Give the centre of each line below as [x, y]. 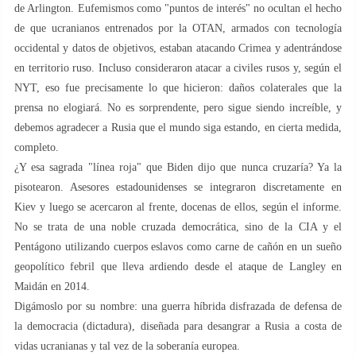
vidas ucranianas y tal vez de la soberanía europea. [127, 346]
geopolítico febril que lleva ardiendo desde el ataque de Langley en [178, 266]
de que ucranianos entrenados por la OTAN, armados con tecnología [178, 28]
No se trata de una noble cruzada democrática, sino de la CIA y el [178, 226]
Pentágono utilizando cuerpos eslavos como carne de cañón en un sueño [178, 246]
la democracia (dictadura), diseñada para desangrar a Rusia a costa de [178, 326]
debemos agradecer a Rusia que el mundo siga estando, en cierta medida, [178, 127]
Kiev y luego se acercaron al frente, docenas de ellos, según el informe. [178, 207]
